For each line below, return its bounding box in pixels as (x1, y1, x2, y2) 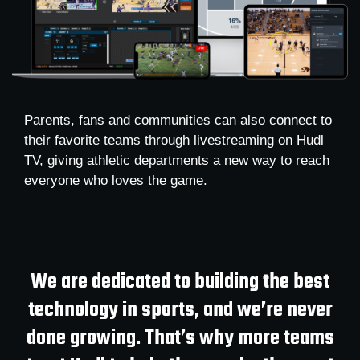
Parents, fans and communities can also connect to (24, 112, 332, 128)
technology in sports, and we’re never (27, 294, 333, 327)
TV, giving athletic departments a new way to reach (24, 152, 329, 168)
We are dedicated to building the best (31, 266, 329, 299)
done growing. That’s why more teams (26, 322, 334, 355)
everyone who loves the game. (24, 172, 215, 188)
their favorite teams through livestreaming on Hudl (24, 132, 324, 148)
